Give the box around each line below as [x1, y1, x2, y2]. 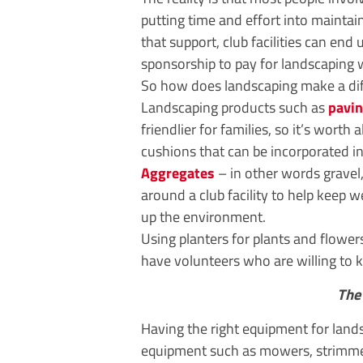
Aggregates [141, 161, 218, 185]
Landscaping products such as [141, 96, 328, 119]
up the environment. [141, 205, 266, 228]
